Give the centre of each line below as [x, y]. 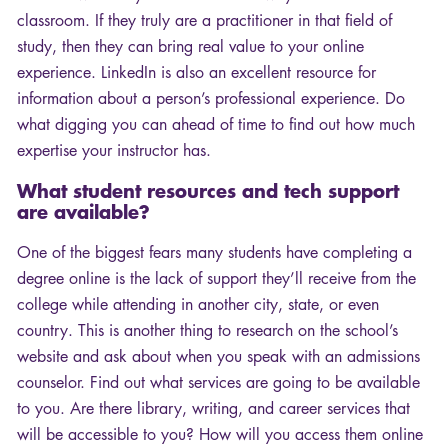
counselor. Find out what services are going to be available [218, 383]
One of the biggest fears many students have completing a [214, 253]
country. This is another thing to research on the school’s [207, 331]
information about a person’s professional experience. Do [211, 99]
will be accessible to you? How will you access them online [220, 435]
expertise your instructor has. [114, 151]
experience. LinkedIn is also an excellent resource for [196, 73]
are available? [83, 212]
